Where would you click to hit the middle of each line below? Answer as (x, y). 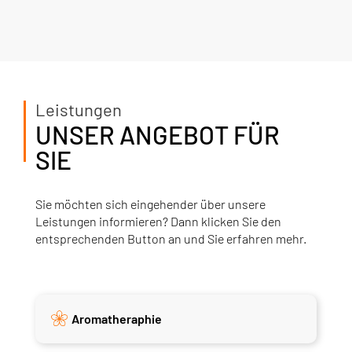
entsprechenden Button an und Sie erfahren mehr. (170, 238)
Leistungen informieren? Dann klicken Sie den (158, 221)
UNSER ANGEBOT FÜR (157, 134)
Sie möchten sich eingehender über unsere (150, 203)
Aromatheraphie (116, 318)
